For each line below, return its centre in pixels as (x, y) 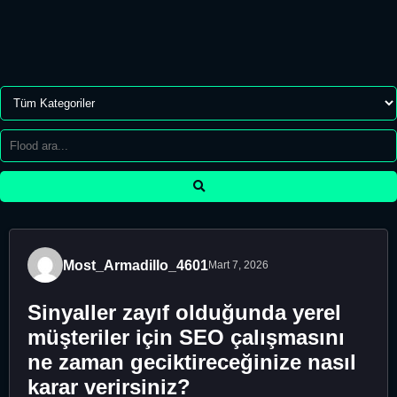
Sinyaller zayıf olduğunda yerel (184, 312)
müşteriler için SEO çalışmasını (186, 337)
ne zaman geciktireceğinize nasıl (192, 362)
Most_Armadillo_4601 (136, 265)
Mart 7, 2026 (238, 265)
